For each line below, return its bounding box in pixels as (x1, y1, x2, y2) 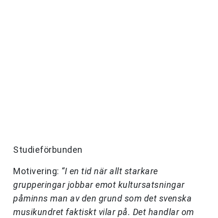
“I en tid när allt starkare (61, 166, 158, 177)
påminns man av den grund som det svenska (13, 193, 192, 204)
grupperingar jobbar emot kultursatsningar (13, 180, 185, 190)
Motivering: (13, 166, 61, 177)
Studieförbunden (13, 145, 83, 155)
